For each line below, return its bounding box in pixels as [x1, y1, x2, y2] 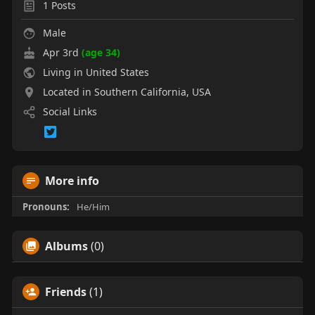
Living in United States [39, 65, 149, 79]
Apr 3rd [42, 46, 82, 60]
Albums [44, 238, 88, 254]
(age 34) [81, 46, 120, 60]
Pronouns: [22, 200, 70, 213]
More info [44, 172, 99, 188]
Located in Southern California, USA [42, 85, 211, 99]
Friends [44, 283, 86, 300]
